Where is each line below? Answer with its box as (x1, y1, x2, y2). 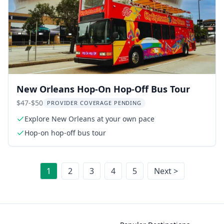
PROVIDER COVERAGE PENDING (47, 99, 141, 106)
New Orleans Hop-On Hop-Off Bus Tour (16, 83, 190, 95)
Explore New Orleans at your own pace (24, 114, 154, 123)
